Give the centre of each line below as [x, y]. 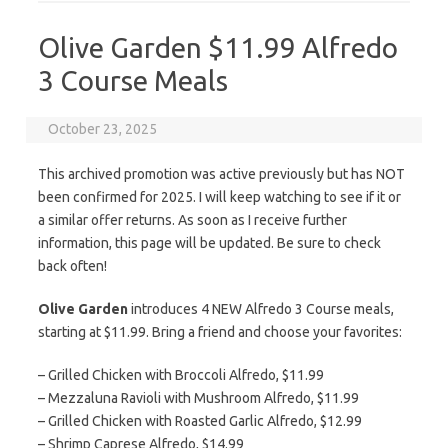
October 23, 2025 [103, 129]
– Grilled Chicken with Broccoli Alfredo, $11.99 [181, 375]
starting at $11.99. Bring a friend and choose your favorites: [220, 332]
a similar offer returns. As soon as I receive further [192, 220]
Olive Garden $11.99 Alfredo [218, 47]
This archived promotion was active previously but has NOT [221, 174]
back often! [72, 266]
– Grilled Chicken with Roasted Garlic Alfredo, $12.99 [200, 421]
